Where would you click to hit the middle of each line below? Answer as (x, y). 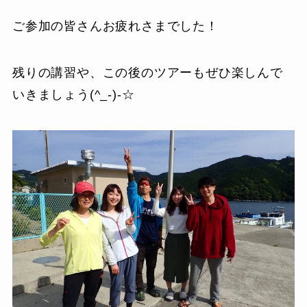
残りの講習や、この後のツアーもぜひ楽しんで (147, 72)
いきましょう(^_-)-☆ (73, 94)
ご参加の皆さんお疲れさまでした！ (115, 26)
